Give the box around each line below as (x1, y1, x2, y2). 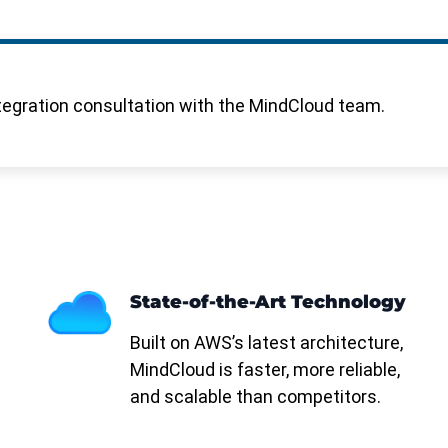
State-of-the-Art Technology (129, 291, 406, 314)
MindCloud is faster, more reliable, (129, 359, 400, 381)
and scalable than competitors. (129, 386, 381, 408)
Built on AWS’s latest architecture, (129, 332, 403, 354)
